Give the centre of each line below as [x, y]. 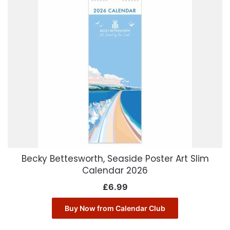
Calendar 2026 [115, 171]
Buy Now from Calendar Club [115, 208]
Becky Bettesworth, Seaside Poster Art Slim [115, 159]
